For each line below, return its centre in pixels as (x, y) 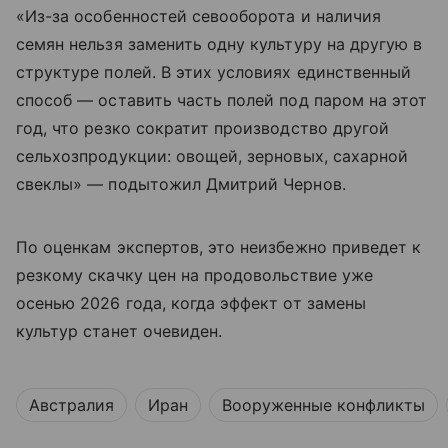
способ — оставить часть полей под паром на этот (222, 100)
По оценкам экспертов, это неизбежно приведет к (219, 247)
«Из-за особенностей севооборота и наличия (198, 16)
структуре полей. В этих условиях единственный (214, 72)
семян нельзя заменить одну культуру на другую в (219, 44)
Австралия (71, 405)
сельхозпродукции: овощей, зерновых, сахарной (212, 156)
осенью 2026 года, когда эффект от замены (191, 303)
